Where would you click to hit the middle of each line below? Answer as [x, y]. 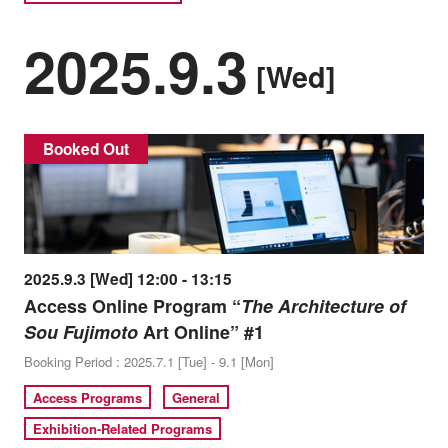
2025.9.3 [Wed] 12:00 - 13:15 [127, 279]
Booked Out [86, 148]
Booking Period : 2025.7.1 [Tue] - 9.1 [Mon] [148, 362]
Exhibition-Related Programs [123, 428]
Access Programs [88, 397]
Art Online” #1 [200, 332]
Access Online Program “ [132, 306]
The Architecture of [323, 306]
